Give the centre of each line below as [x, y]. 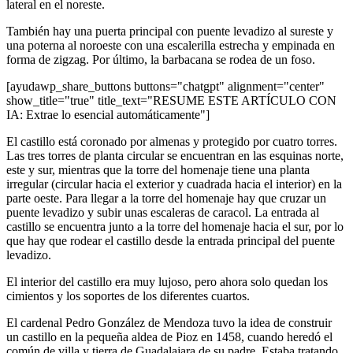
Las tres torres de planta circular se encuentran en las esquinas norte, [175, 155]
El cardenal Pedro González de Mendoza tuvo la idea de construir [169, 322]
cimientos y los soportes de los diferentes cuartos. [128, 295]
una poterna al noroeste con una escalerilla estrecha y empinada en [171, 45]
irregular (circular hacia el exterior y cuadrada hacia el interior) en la [174, 184]
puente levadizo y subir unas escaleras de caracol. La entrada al [163, 212]
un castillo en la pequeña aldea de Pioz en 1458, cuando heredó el [169, 336]
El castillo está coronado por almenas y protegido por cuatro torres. [172, 141]
